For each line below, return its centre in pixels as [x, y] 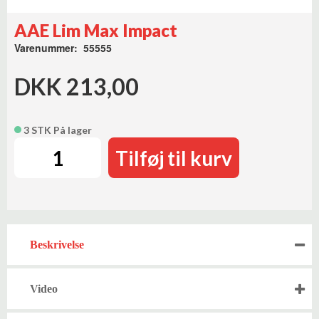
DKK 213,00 [77, 87]
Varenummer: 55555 [63, 48]
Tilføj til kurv [174, 158]
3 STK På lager [57, 130]
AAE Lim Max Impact [96, 30]
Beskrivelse [57, 245]
